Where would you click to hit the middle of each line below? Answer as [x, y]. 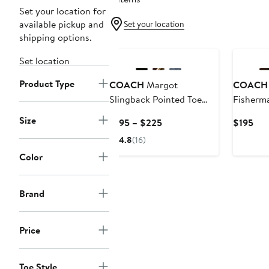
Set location [44, 61]
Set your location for [62, 11]
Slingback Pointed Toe [156, 99]
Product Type [47, 84]
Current [178, 122]
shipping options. [56, 38]
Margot [161, 85]
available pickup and [62, 24]
